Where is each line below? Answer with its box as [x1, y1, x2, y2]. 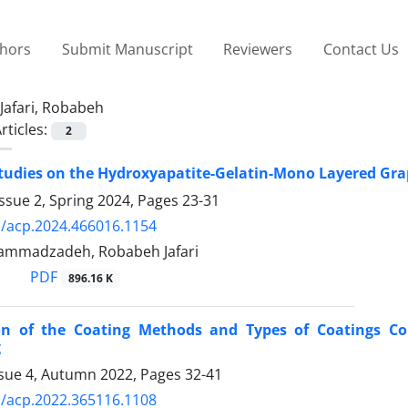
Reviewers [223, 38, 293, 59]
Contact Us [322, 38, 399, 59]
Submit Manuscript [61, 38, 193, 59]
